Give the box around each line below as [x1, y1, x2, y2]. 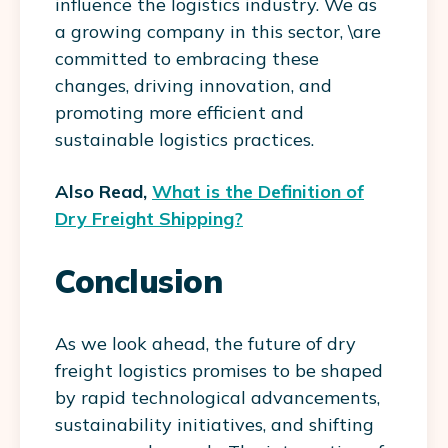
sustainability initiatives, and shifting [55, 412, 374, 436]
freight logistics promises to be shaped [55, 358, 383, 382]
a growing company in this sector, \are [55, 19, 381, 43]
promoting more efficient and [55, 100, 304, 124]
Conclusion [55, 260, 222, 301]
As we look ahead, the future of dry [55, 331, 356, 355]
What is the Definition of [152, 179, 364, 203]
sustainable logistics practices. [55, 127, 314, 151]
